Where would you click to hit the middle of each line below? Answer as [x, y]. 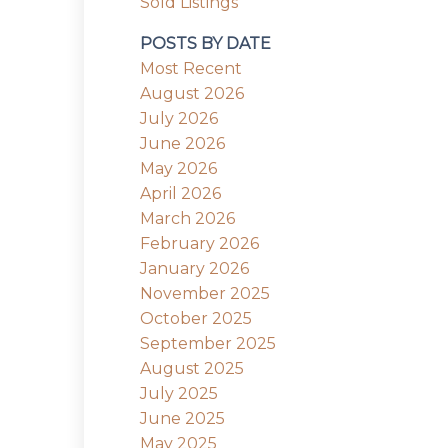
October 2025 [196, 318]
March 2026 [188, 218]
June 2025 [183, 418]
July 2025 [179, 393]
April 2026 [181, 193]
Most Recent [191, 68]
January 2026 [195, 268]
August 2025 [192, 368]
